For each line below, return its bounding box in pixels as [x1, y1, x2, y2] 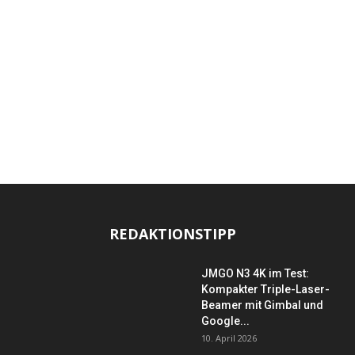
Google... [201, 315, 250, 327]
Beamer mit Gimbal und [201, 299, 323, 311]
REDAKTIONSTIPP [109, 224, 236, 243]
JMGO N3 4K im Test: [201, 267, 309, 280]
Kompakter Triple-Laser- [201, 283, 330, 296]
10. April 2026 [201, 332, 257, 344]
